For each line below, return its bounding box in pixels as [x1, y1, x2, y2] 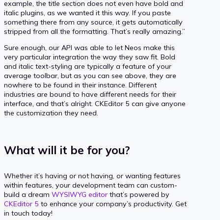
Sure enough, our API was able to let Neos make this [4, 43, 175, 53]
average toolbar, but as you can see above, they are [4, 71, 176, 81]
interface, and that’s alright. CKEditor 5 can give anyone [4, 99, 186, 109]
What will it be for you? [4, 142, 130, 157]
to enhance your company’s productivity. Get [39, 199, 187, 209]
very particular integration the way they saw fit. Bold [4, 53, 175, 62]
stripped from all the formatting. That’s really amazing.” [4, 27, 185, 36]
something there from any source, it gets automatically [4, 18, 183, 27]
